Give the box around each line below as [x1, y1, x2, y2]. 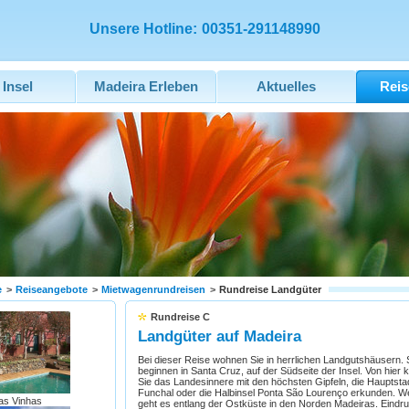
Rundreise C [150, 311, 210, 322]
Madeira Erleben [93, 79, 198, 94]
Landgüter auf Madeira [137, 328, 301, 345]
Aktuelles [257, 79, 316, 94]
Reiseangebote [15, 284, 88, 295]
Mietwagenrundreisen [100, 284, 205, 295]
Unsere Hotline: [89, 21, 197, 37]
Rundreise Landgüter [218, 284, 321, 295]
